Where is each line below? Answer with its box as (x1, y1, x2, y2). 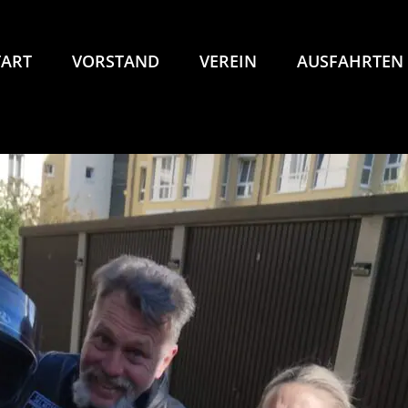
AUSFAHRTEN (297, 50, 403, 72)
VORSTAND (72, 50, 159, 72)
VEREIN (199, 50, 257, 72)
